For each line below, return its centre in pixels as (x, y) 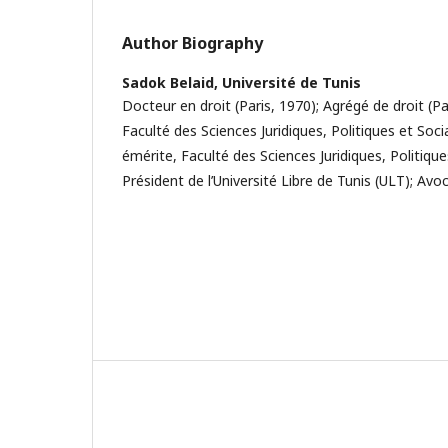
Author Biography (192, 43)
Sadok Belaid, (172, 82)
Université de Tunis (291, 82)
